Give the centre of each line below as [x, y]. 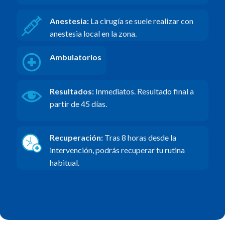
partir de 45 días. [78, 103]
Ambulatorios [75, 57]
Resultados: [72, 91]
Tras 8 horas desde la [139, 138]
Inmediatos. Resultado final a [144, 91]
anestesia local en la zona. [93, 33]
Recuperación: [76, 138]
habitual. [64, 163]
